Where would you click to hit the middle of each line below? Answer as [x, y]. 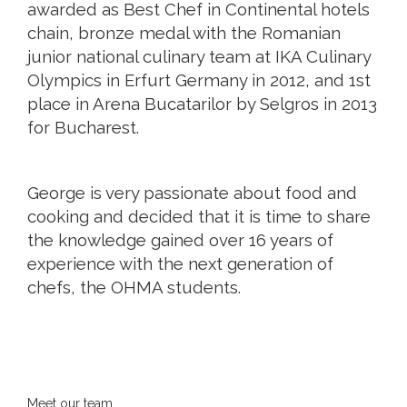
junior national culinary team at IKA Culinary [199, 57]
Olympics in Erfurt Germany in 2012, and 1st [199, 80]
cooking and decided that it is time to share [199, 217]
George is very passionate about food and [192, 193]
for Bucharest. [83, 128]
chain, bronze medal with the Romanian [184, 33]
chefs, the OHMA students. [134, 288]
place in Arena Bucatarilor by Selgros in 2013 [202, 104]
